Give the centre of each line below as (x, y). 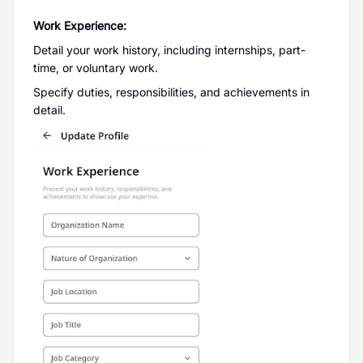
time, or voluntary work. (96, 68)
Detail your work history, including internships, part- (169, 50)
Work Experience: (80, 26)
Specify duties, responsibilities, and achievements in (171, 92)
